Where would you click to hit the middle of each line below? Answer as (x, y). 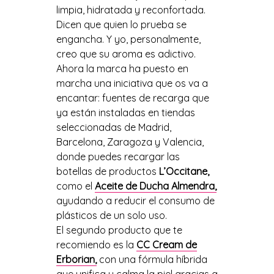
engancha (79, 39)
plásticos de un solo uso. (111, 215)
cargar (150, 156)
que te (168, 230)
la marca (107, 68)
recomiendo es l (92, 244)
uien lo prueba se (148, 24)
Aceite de (117, 186)
